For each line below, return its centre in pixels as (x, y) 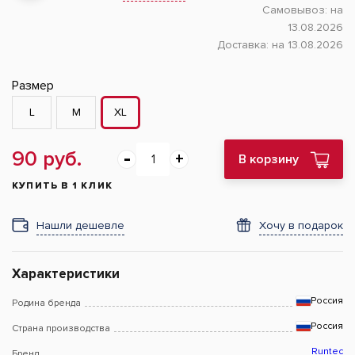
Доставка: (244, 45)
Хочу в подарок (301, 225)
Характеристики (66, 274)
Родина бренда (46, 303)
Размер (33, 86)
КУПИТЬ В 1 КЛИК (62, 186)
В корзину (268, 159)
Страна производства (61, 328)
